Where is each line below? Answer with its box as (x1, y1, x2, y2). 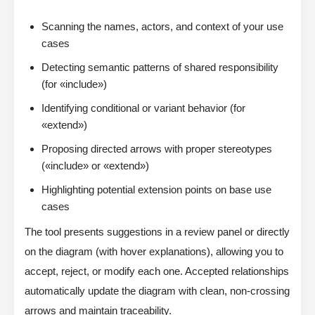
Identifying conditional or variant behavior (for (41, 102, 245, 115)
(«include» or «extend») (41, 160, 149, 172)
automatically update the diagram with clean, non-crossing (25, 285, 290, 297)
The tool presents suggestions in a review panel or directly (25, 226, 290, 238)
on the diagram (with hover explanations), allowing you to (25, 245, 283, 258)
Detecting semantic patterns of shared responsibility (41, 61, 278, 74)
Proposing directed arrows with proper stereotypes (41, 143, 272, 155)
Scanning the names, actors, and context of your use (41, 20, 283, 33)
